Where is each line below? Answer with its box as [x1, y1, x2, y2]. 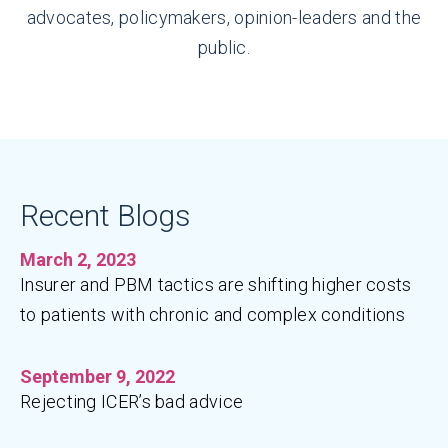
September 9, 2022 [20, 366, 175, 387]
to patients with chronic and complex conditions [20, 304, 406, 325]
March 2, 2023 [20, 249, 136, 270]
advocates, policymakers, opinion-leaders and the [26, 7, 422, 28]
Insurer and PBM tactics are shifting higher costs [20, 274, 412, 295]
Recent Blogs [20, 198, 191, 233]
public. [197, 37, 251, 58]
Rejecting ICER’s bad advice [20, 391, 244, 412]
